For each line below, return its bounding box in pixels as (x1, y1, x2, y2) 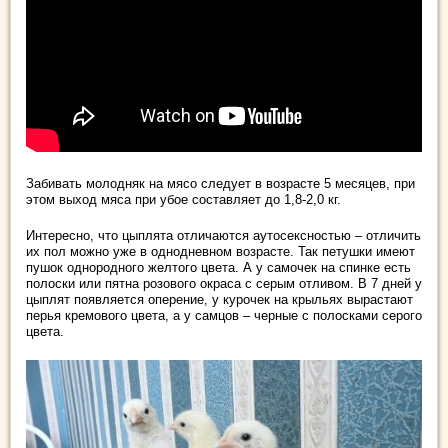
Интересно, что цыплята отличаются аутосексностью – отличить (26, 227, 421, 243)
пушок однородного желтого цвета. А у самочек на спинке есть (26, 259, 411, 275)
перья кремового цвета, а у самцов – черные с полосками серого (26, 307, 422, 323)
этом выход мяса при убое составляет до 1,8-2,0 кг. (26, 191, 341, 207)
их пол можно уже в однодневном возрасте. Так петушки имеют (26, 243, 415, 259)
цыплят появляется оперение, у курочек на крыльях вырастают (26, 291, 413, 307)
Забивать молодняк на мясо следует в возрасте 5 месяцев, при (26, 175, 415, 191)
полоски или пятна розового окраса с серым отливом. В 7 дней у (26, 275, 422, 291)
